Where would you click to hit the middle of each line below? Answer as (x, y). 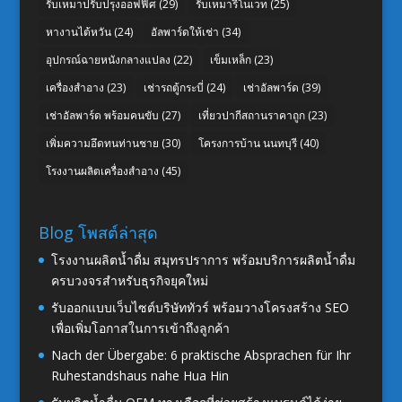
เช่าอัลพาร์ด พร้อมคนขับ (102, 116)
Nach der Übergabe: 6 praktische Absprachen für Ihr (201, 354)
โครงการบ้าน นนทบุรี (247, 144)
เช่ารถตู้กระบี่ (173, 88)
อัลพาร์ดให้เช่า (184, 32)
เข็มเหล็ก (230, 60)
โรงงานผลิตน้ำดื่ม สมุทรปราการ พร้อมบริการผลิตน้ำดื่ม (203, 259)
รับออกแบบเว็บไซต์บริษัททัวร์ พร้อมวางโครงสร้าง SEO (200, 307)
